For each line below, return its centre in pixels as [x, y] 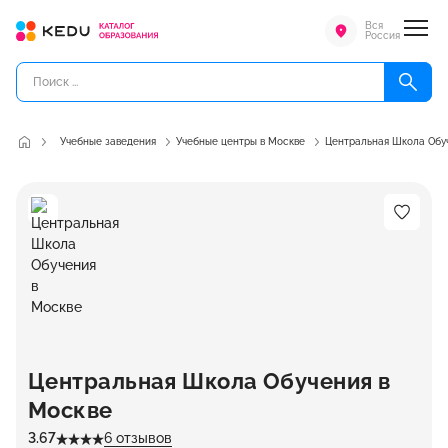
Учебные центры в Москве [240, 141]
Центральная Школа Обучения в [209, 381]
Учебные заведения [108, 141]
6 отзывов [138, 438]
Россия [382, 35]
